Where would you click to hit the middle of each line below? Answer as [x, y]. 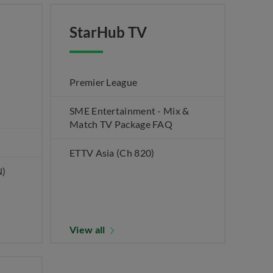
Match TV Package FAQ [121, 124]
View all [88, 229]
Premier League [104, 82]
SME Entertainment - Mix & [129, 111]
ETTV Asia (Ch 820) [112, 153]
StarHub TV [108, 32]
